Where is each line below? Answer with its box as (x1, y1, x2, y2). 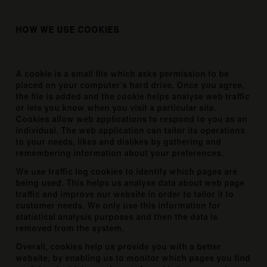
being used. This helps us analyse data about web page (15, 179, 245, 188)
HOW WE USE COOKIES (15, 26, 120, 35)
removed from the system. (15, 224, 125, 233)
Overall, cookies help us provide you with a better (15, 243, 222, 252)
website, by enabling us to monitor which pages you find (15, 254, 251, 263)
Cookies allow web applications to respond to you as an (15, 115, 248, 124)
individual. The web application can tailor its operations (15, 126, 246, 135)
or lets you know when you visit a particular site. (15, 104, 217, 113)
